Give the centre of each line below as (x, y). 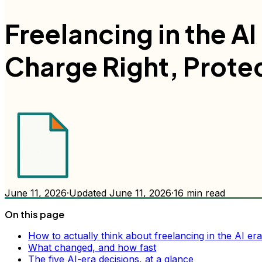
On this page (35, 214)
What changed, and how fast (92, 247)
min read (204, 193)
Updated (88, 193)
